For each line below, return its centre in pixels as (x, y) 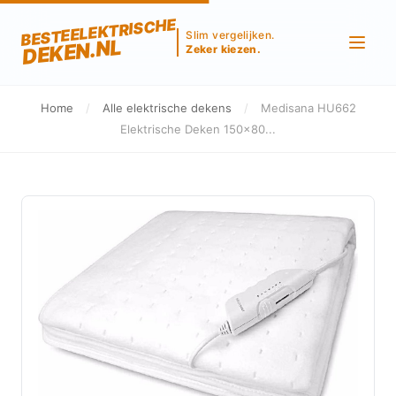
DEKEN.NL (72, 53)
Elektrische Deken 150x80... (198, 129)
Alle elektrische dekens (167, 108)
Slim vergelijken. (230, 35)
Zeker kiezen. (224, 49)
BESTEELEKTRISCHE (98, 32)
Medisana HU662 (308, 108)
